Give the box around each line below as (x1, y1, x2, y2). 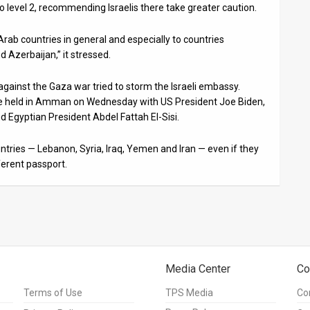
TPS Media (165, 287, 213, 298)
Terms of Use (24, 287, 82, 298)
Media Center (165, 262, 230, 275)
